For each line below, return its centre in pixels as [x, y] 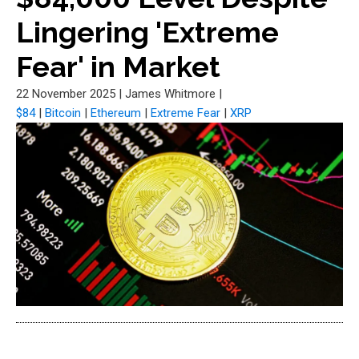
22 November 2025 [66, 94]
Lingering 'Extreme [147, 32]
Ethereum [116, 113]
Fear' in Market [118, 67]
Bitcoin [63, 113]
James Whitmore [170, 94]
